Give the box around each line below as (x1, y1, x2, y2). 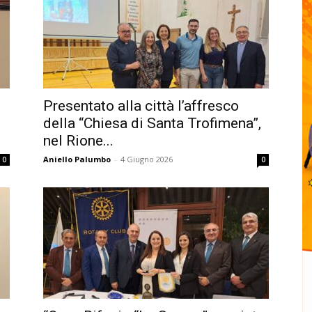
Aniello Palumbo (43, 154, 111, 164)
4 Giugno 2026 (120, 154, 173, 164)
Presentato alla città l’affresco (43, 97, 239, 114)
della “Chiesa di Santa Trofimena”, (43, 115, 261, 132)
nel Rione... (43, 132, 114, 149)
